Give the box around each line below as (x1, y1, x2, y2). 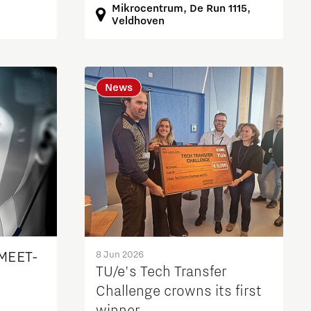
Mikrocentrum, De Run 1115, (111, 2, 251, 15)
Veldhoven (111, 15, 165, 28)
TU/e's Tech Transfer (95, 264, 226, 281)
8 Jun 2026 (95, 249, 144, 261)
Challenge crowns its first (95, 283, 262, 301)
